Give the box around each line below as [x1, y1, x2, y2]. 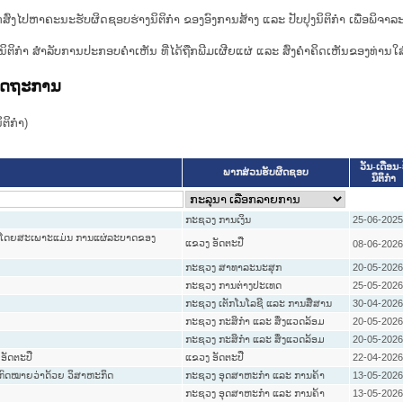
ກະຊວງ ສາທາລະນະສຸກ [184, 262, 282, 273]
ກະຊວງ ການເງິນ [184, 214, 251, 226]
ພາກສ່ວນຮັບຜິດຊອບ [222, 167, 309, 178]
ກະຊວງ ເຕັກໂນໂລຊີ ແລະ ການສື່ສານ [184, 298, 332, 309]
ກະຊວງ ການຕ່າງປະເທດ [184, 280, 282, 291]
